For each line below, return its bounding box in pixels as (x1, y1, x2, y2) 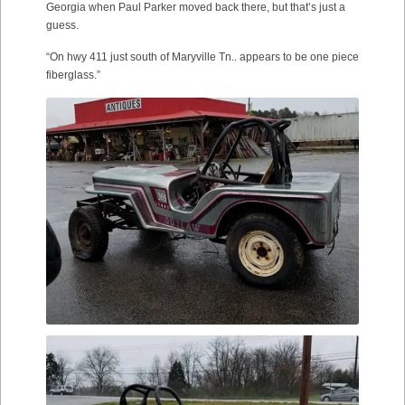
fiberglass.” (46, 68, 100, 81)
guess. (46, 18, 79, 32)
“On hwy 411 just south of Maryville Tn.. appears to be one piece (46, 50, 359, 63)
